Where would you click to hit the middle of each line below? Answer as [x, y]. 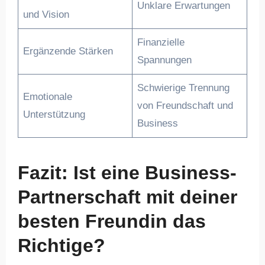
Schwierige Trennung [184, 88]
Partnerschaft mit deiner [127, 197]
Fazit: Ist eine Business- [127, 172]
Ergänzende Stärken [68, 51]
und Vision [46, 14]
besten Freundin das [112, 221]
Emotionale [48, 97]
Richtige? [61, 245]
